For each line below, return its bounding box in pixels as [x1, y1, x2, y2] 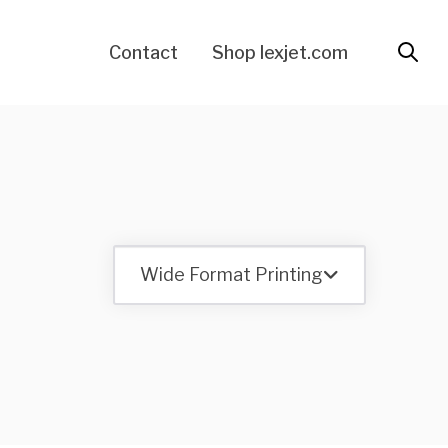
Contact [109, 41, 178, 63]
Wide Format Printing [140, 263, 323, 285]
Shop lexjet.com [212, 41, 348, 63]
